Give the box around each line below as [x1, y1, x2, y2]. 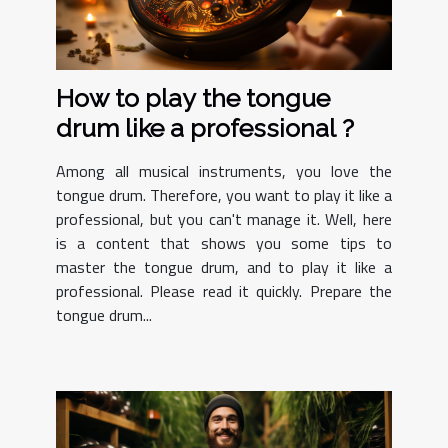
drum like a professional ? [56, 112, 354, 143]
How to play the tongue [56, 82, 330, 113]
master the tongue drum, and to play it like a [56, 254, 392, 279]
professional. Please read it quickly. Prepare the [56, 278, 392, 303]
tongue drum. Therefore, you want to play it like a [56, 182, 392, 207]
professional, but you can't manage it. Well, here [56, 206, 392, 231]
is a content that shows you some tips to [56, 230, 392, 255]
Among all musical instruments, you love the [56, 158, 392, 183]
